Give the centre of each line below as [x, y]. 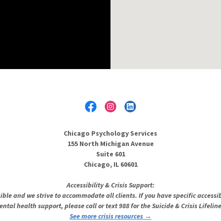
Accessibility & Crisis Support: [110, 185]
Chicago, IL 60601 [110, 165]
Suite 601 [110, 154]
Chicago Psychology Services [110, 133]
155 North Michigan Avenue [110, 144]
